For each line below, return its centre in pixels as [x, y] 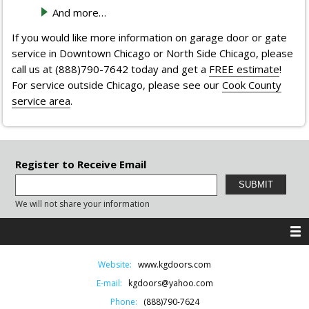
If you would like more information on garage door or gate [150, 38]
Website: [115, 264]
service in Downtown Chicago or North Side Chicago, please [153, 53]
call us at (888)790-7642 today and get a [111, 69]
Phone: [123, 301]
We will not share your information [83, 203]
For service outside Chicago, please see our [117, 85]
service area [41, 101]
